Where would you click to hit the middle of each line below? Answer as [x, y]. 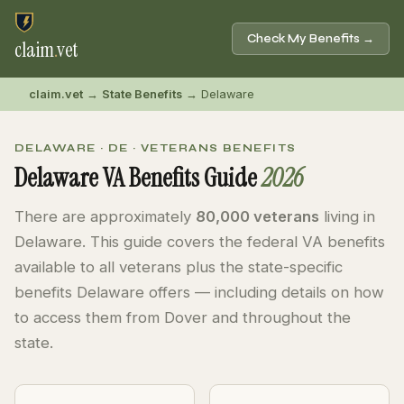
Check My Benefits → [311, 38]
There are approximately [105, 216]
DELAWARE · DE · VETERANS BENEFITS [156, 148]
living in [347, 216]
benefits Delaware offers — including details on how [199, 292]
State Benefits [142, 94]
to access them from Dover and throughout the [183, 317]
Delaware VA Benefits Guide [138, 178]
